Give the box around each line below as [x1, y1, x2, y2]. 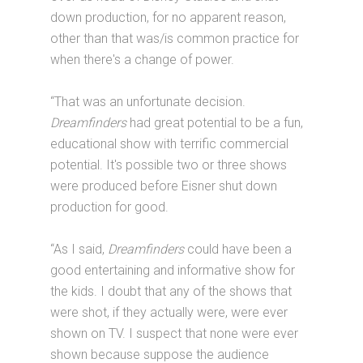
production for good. [50, 199, 169, 215]
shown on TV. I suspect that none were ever [50, 325, 299, 341]
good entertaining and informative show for [50, 262, 296, 278]
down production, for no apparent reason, [50, 9, 287, 25]
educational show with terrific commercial [50, 135, 289, 152]
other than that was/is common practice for [50, 30, 300, 46]
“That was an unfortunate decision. [50, 93, 246, 109]
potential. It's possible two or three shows [50, 156, 288, 173]
